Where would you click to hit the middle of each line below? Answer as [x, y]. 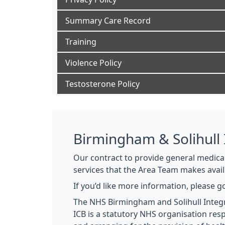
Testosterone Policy [102, 84]
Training [81, 42]
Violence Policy [93, 63]
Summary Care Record [108, 21]
